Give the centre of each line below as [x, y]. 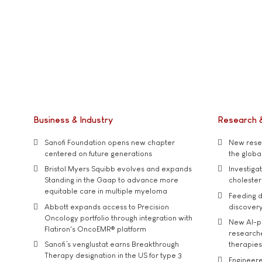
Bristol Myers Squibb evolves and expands [118, 169]
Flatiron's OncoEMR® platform [95, 229]
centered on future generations [98, 153]
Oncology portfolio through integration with [118, 218]
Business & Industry [73, 120]
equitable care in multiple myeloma [106, 191]
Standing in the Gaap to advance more [111, 180]
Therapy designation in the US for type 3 [113, 256]
